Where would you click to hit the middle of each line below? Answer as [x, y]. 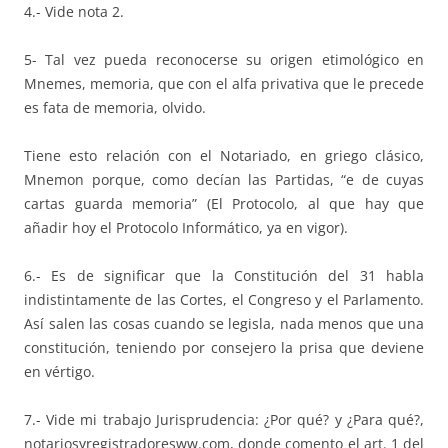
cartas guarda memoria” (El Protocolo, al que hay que [224, 203]
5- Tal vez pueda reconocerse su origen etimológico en [224, 59]
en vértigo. [59, 371]
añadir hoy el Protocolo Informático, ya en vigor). [186, 227]
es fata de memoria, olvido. [115, 107]
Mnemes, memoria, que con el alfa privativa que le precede [224, 83]
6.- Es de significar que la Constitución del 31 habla [224, 275]
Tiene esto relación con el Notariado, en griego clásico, [224, 155]
